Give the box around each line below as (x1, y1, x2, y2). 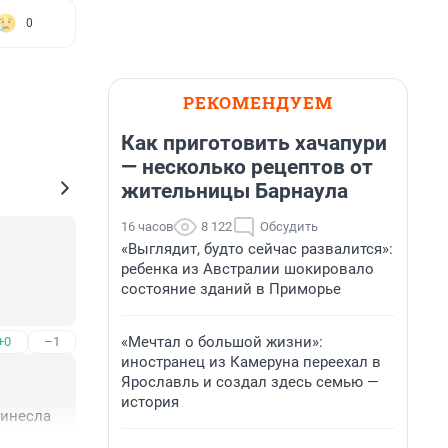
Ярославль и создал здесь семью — (121, 373, 379, 391)
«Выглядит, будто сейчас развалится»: (121, 240, 393, 258)
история (121, 393, 179, 411)
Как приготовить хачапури (121, 131, 387, 155)
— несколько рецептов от (121, 155, 373, 179)
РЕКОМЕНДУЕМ (183, 91, 333, 114)
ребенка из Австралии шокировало (121, 260, 374, 278)
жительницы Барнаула (121, 179, 348, 203)
